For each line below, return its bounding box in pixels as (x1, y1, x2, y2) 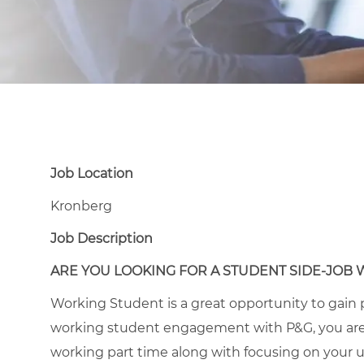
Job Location (50, 165, 133, 181)
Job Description (50, 230, 153, 246)
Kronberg (50, 197, 112, 214)
